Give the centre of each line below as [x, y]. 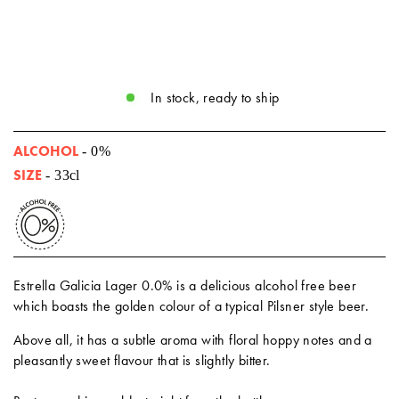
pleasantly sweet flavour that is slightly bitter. [142, 361]
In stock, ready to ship [215, 98]
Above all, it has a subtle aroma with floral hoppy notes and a [193, 340]
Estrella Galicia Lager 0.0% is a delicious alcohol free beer [185, 286]
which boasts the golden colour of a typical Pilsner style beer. [191, 306]
